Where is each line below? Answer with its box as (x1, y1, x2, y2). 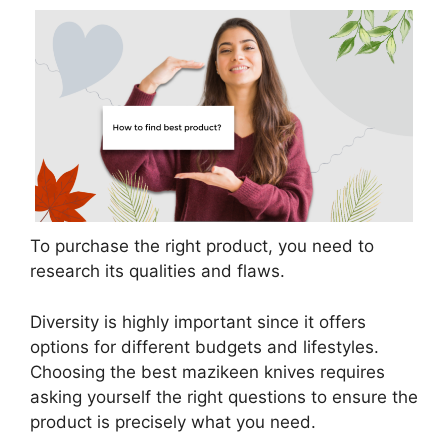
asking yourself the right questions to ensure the (30, 386, 418, 407)
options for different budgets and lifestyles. (30, 336, 379, 357)
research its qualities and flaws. (30, 261, 285, 282)
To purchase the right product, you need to (30, 236, 374, 257)
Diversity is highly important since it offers (30, 311, 366, 332)
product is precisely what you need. (30, 411, 316, 432)
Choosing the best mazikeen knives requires (30, 361, 385, 382)
